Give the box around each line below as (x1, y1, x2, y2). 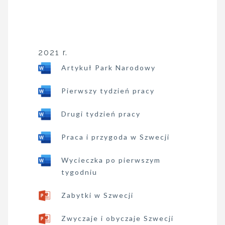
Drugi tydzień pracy (61, 109, 141, 118)
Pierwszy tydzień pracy (61, 86, 155, 95)
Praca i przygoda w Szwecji (61, 133, 170, 141)
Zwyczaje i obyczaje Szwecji (61, 214, 174, 222)
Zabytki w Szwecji (61, 191, 134, 199)
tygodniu (61, 168, 97, 176)
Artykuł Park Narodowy (61, 63, 156, 72)
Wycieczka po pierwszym (61, 156, 161, 164)
